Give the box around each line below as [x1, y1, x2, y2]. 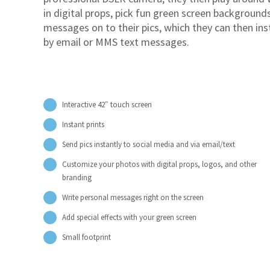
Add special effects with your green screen [62, 212, 197, 222]
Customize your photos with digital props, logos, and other [62, 159, 257, 169]
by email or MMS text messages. [43, 34, 189, 49]
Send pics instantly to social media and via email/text [62, 139, 236, 149]
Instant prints [62, 119, 105, 130]
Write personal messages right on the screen [62, 192, 204, 202]
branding [62, 172, 92, 183]
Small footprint [62, 231, 111, 242]
